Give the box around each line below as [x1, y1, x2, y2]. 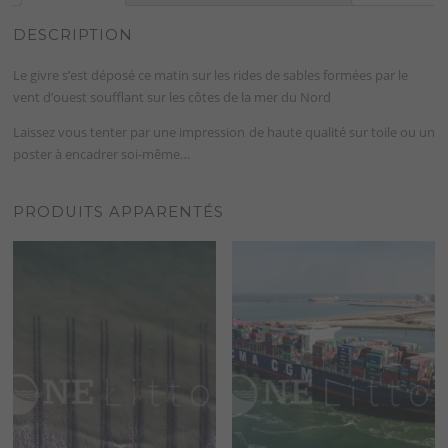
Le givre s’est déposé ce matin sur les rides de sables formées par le [13, 65, 409, 84]
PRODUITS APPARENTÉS [13, 203, 225, 222]
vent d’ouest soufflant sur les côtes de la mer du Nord [13, 87, 332, 106]
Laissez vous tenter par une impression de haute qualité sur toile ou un [13, 122, 435, 141]
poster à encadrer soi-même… [13, 144, 191, 163]
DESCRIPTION [13, 25, 134, 44]
